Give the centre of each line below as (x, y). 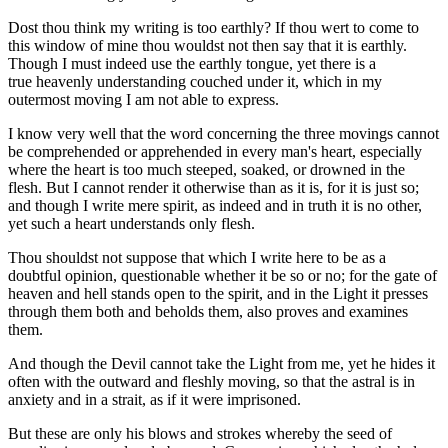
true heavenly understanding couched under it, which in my (195, 82)
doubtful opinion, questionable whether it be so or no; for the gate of (222, 276)
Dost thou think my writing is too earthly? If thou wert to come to (213, 28)
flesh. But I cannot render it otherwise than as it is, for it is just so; (213, 188)
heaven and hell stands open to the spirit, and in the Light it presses (218, 294)
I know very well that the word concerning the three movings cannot (223, 134)
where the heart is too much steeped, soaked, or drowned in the (206, 170)
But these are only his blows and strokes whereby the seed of (200, 434)
